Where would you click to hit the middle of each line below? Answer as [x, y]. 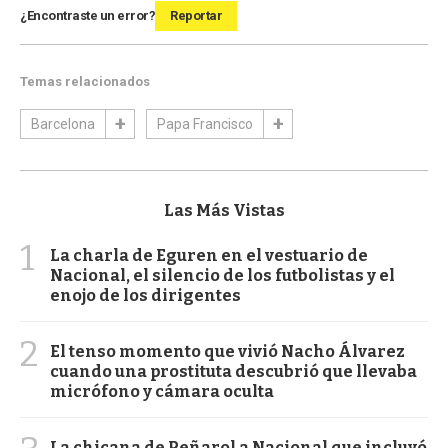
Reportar [196, 16]
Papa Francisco [205, 124]
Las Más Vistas [224, 211]
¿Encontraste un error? [87, 16]
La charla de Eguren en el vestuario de [209, 256]
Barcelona [63, 124]
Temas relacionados [85, 82]
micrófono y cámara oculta [162, 392]
